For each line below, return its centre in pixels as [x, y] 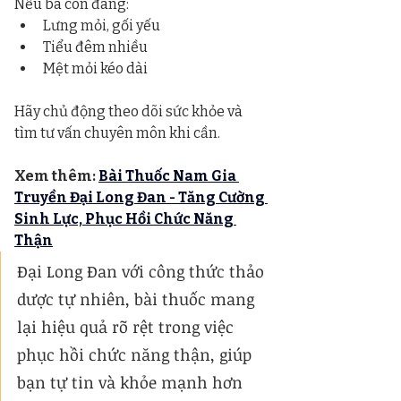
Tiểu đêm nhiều [95, 47]
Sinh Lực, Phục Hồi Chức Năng [125, 218]
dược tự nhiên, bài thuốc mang [138, 299]
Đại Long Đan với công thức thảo [143, 271]
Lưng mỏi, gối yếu [102, 25]
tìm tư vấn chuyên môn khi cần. [117, 132]
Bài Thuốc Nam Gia [169, 175]
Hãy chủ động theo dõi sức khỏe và [130, 111]
